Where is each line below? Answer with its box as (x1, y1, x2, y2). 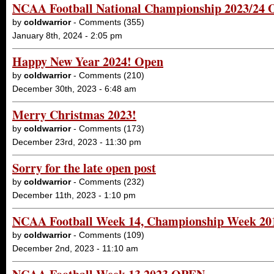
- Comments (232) (71, 177, 144, 187)
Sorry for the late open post (12, 159, 156, 177)
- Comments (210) (71, 70, 144, 80)
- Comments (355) (71, 17, 144, 27)
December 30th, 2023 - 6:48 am (12, 84, 136, 94)
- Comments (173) (71, 124, 144, 133)
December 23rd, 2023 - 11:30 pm (12, 137, 141, 147)
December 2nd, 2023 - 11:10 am (12, 243, 138, 253)
